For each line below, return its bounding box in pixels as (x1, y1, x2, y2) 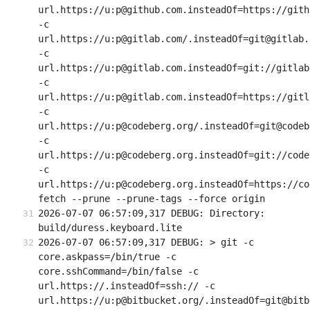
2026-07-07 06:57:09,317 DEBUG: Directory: (38, 208, 265, 219)
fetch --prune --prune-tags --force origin (38, 193, 265, 205)
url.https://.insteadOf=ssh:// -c (38, 280, 215, 292)
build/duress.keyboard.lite (38, 222, 182, 234)
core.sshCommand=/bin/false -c (38, 266, 199, 277)
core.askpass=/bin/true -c (38, 251, 176, 263)
